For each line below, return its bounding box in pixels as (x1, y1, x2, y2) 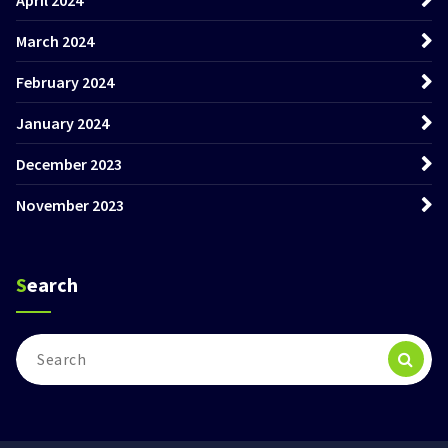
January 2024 (16, 112, 109, 133)
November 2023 (16, 194, 124, 215)
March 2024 (16, 30, 94, 51)
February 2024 (16, 71, 114, 92)
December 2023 (16, 153, 122, 174)
